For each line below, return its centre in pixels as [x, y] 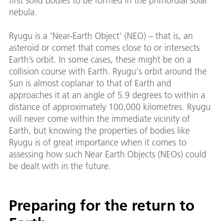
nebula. [23, 12]
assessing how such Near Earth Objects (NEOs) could [108, 154]
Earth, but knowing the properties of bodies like [99, 131]
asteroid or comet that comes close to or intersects [104, 48]
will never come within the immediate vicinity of [99, 119]
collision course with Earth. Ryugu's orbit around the [108, 72]
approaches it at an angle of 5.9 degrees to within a [107, 95]
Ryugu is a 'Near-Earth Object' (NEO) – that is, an [101, 36]
